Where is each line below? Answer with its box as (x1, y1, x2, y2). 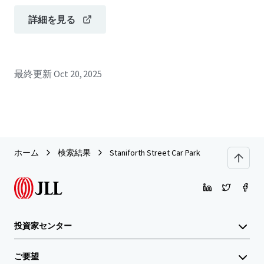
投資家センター (14, 220, 72, 231)
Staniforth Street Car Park (110, 147, 200, 158)
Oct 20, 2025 (53, 68, 103, 80)
